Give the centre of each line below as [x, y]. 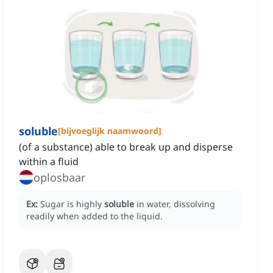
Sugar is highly [72, 204]
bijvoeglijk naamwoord [110, 131]
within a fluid [49, 162]
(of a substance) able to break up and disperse [126, 147]
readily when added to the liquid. [94, 216]
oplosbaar [59, 178]
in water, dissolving [176, 204]
